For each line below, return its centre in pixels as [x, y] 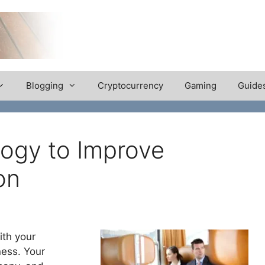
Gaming [201, 86]
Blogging [45, 86]
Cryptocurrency [130, 86]
